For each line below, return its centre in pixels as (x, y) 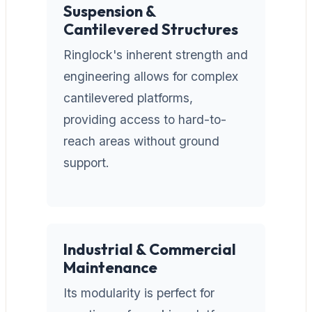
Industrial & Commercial (150, 249)
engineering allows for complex (151, 76)
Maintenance (110, 267)
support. (86, 162)
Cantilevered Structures (151, 29)
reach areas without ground (141, 141)
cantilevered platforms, (128, 97)
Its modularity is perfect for (139, 292)
